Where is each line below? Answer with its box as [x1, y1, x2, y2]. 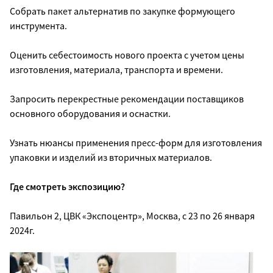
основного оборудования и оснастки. [10, 107, 171, 119]
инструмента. [10, 19, 67, 32]
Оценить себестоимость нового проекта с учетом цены [10, 48, 244, 61]
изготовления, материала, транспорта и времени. [10, 63, 223, 76]
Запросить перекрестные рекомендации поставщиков [10, 92, 244, 105]
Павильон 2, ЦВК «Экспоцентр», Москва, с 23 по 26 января [10, 209, 255, 222]
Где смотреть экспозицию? [10, 180, 125, 193]
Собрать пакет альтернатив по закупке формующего [10, 4, 235, 17]
